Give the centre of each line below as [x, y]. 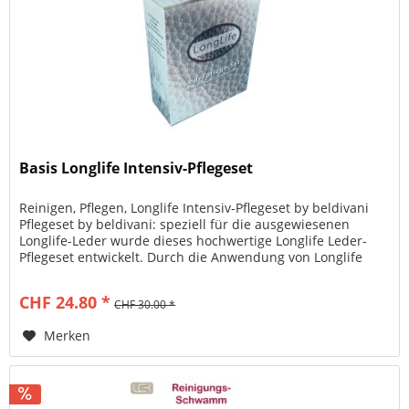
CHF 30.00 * [145, 305]
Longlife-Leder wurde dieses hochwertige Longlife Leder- [194, 241]
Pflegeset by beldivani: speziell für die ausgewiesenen [185, 225]
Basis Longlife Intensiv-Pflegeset [136, 168]
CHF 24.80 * [65, 303]
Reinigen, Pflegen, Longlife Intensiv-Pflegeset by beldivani [194, 208]
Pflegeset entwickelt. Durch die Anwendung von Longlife [191, 257]
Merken [68, 336]
